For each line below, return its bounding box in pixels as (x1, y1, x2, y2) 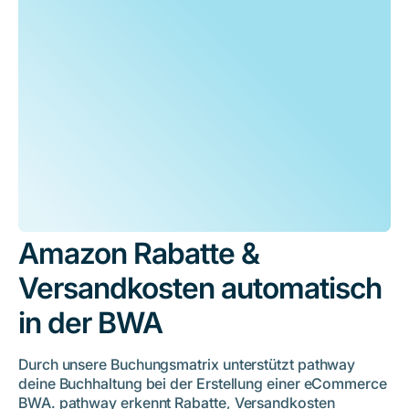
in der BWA (18, 305, 163, 341)
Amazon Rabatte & (18, 236, 259, 272)
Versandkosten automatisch (18, 270, 382, 307)
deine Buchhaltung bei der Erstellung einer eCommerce (18, 374, 387, 393)
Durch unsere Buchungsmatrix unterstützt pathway (18, 355, 356, 374)
